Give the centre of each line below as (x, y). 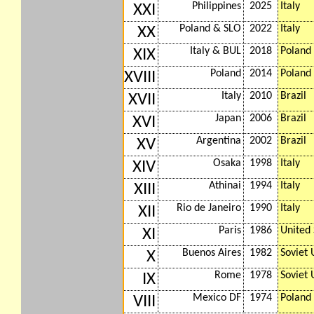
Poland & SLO (210, 29)
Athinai (225, 186)
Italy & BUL (216, 51)
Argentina (219, 141)
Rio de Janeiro (209, 208)
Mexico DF (217, 298)
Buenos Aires (212, 253)
